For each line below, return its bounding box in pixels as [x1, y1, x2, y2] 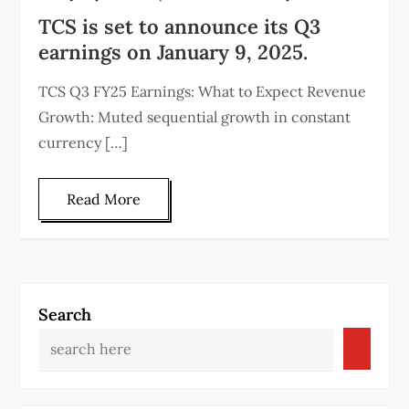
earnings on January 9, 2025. [38, 39, 309, 66]
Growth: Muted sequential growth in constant [38, 108, 351, 127]
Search [38, 304, 92, 326]
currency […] [38, 133, 129, 152]
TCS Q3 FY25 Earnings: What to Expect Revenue [38, 82, 367, 101]
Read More [67, 190, 142, 209]
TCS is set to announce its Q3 [38, 14, 321, 40]
